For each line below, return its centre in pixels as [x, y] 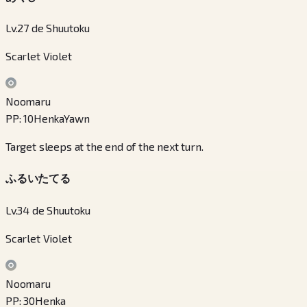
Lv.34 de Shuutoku [48, 210]
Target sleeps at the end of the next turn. [105, 147]
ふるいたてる [38, 178]
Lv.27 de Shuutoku [48, 28]
